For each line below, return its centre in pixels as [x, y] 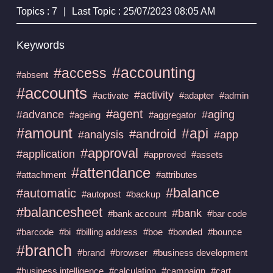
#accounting [154, 72]
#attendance [111, 172]
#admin [234, 95]
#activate [110, 95]
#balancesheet [59, 212]
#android [152, 134]
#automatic [46, 193]
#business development [200, 252]
